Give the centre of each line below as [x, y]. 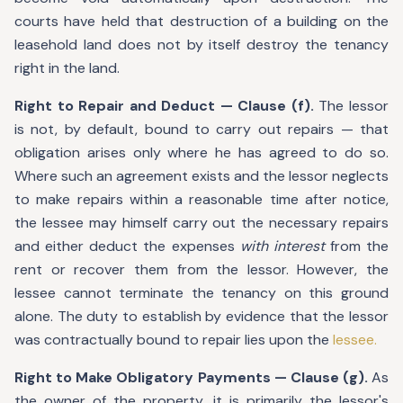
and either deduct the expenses [127, 246]
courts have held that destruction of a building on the [201, 21]
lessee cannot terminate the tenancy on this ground [201, 293]
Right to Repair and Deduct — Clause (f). [164, 106]
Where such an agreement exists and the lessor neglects [201, 176]
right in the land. [67, 68]
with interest [282, 246]
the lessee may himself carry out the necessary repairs [201, 223]
